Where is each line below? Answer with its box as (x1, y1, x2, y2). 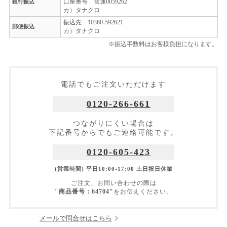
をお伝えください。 (113, 187, 173, 195)
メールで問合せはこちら (40, 214, 112, 222)
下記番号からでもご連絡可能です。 (49, 129, 178, 137)
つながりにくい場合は (73, 120, 154, 128)
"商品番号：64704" (54, 187, 113, 195)
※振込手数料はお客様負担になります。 (108, 41, 218, 48)
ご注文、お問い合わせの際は (70, 179, 157, 186)
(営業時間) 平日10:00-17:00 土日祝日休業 (54, 166, 173, 172)
